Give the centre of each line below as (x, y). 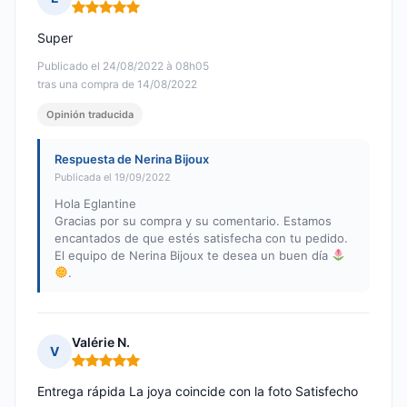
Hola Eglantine (95, 204)
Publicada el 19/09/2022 (113, 178)
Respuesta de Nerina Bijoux (132, 159)
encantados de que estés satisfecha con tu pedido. (201, 238)
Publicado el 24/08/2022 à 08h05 (123, 66)
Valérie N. (101, 342)
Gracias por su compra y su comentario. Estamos (193, 221)
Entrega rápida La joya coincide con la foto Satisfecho (198, 392)
